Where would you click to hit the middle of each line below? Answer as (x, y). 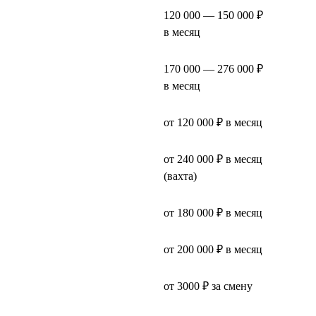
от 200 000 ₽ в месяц (213, 249)
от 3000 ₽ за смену (208, 286)
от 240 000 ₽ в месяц (213, 159)
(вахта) (180, 176)
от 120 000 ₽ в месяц (213, 122)
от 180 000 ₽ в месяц (213, 212)
